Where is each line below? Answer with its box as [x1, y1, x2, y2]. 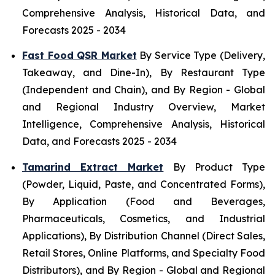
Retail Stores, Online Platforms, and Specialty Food [22, 246, 265, 259]
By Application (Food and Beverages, [22, 195, 265, 207]
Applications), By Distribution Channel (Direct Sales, [22, 229, 265, 242]
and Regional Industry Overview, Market [22, 101, 265, 114]
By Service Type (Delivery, [136, 49, 266, 62]
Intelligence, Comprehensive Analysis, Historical [22, 118, 265, 131]
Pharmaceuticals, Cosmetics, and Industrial [22, 212, 265, 225]
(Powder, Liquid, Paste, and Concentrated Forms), [22, 177, 265, 190]
